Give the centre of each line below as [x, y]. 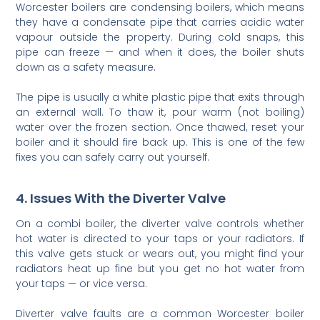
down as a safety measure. [86, 67]
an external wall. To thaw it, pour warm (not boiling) [160, 112]
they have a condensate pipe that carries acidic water [160, 22]
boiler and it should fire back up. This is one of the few [160, 142]
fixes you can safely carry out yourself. [113, 157]
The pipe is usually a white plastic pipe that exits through [160, 97]
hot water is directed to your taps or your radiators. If [160, 238]
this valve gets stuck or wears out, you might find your [160, 253]
